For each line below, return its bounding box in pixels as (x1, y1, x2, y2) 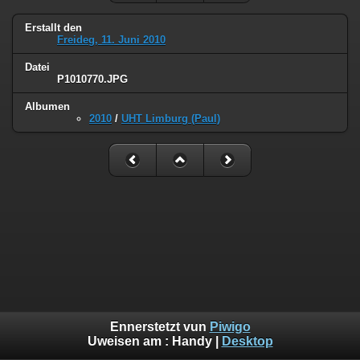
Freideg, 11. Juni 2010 (57, 34, 166, 47)
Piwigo (209, 320, 251, 334)
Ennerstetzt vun (109, 320, 210, 334)
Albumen (25, 100, 70, 112)
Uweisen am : (87, 334, 172, 349)
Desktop (221, 334, 273, 349)
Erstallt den (25, 22, 82, 35)
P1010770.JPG (57, 73, 128, 86)
